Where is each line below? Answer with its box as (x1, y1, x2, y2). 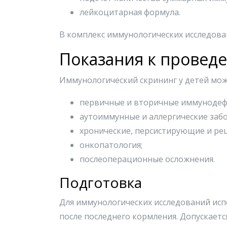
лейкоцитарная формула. (80, 7, 180, 18)
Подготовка (59, 173, 142, 192)
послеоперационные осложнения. (80, 154, 215, 165)
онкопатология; (80, 139, 142, 150)
